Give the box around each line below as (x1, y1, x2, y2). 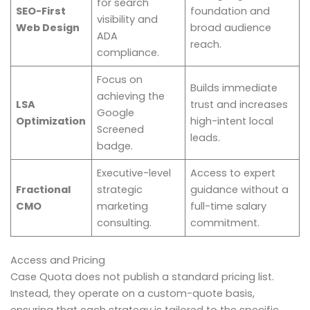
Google (97, 106, 135, 120)
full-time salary (190, 199, 267, 214)
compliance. (97, 46, 160, 60)
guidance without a (190, 183, 289, 197)
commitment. (190, 216, 260, 230)
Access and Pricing (10, 253, 105, 268)
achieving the (97, 89, 165, 104)
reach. (190, 37, 222, 52)
